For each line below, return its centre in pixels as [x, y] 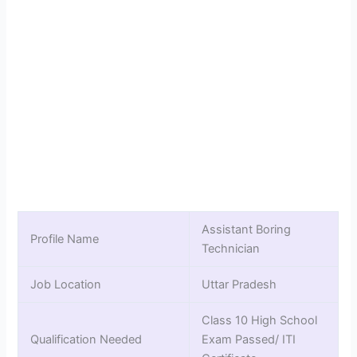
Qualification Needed [86, 340]
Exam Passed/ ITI [249, 340]
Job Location [66, 285]
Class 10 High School [260, 321]
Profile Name [65, 239]
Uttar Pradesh [239, 285]
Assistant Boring [247, 230]
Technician [231, 249]
